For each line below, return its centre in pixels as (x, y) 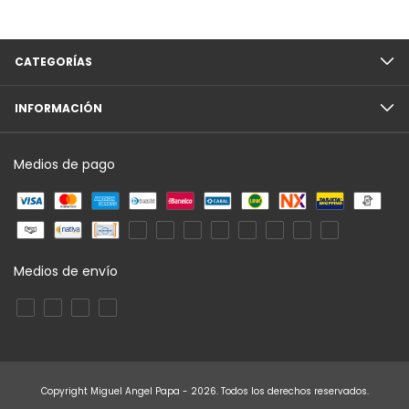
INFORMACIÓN (58, 108)
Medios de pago (64, 164)
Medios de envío (66, 271)
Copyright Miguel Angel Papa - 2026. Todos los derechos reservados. (204, 391)
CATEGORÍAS (53, 62)
